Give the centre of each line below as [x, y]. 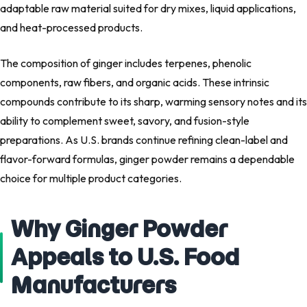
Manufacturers [94, 285]
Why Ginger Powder [119, 229]
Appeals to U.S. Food [125, 257]
